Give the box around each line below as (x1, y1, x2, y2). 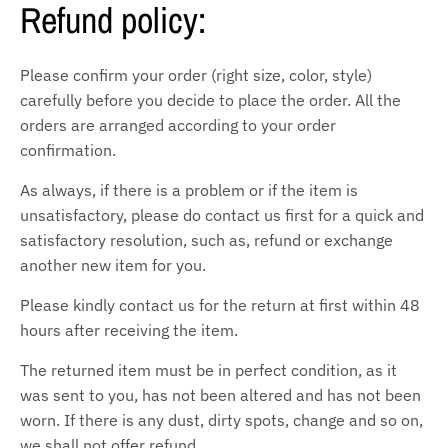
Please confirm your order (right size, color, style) (20, 64, 372, 85)
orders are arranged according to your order (20, 114, 336, 135)
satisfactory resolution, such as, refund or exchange (20, 229, 393, 250)
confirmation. (20, 139, 116, 160)
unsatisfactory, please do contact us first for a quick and (20, 204, 424, 225)
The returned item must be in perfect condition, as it (20, 359, 397, 380)
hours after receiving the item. (20, 319, 238, 340)
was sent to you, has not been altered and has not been (20, 384, 421, 405)
